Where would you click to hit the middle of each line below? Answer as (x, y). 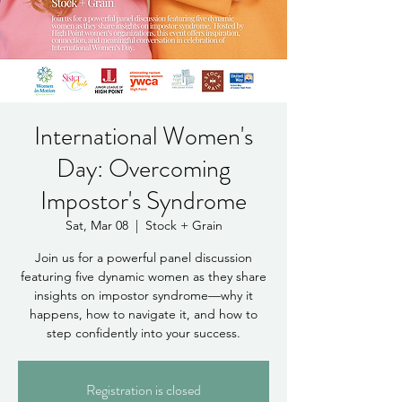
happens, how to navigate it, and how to (144, 314)
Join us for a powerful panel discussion (144, 258)
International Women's (144, 136)
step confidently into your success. (144, 333)
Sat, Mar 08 (96, 225)
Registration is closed (144, 390)
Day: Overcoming (144, 169)
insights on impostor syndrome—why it (144, 295)
